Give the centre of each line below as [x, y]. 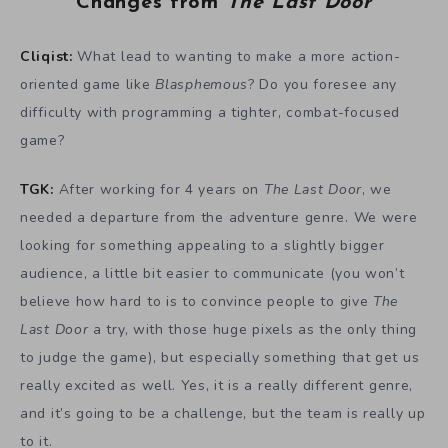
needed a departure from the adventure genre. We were [219, 217]
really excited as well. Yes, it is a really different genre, [217, 385]
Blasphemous [202, 84]
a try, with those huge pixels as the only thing [252, 329]
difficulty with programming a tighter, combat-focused [210, 112]
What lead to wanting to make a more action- [239, 56]
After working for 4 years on [161, 189]
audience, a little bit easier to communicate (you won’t [212, 273]
